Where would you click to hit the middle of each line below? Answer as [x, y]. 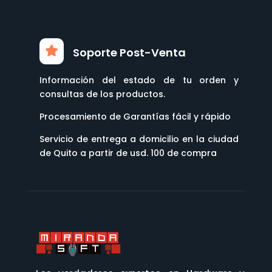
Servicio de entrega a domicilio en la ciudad [139, 139]
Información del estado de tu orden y [139, 80]
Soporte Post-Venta [129, 53]
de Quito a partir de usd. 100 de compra [128, 153]
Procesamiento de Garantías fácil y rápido [135, 117]
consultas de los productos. [102, 94]
